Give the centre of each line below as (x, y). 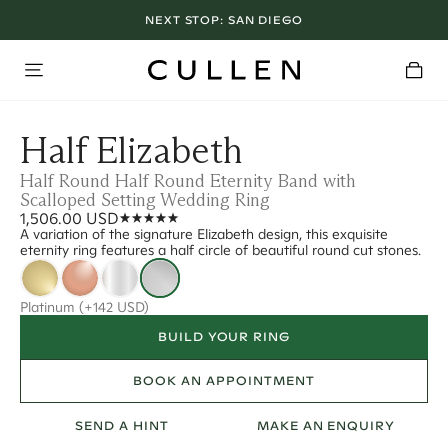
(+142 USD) (114, 307)
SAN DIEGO (265, 19)
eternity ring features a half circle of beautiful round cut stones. (220, 250)
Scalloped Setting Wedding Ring (145, 200)
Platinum (49, 307)
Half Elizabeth (131, 150)
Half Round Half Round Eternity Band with (188, 181)
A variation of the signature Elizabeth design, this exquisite (204, 234)
